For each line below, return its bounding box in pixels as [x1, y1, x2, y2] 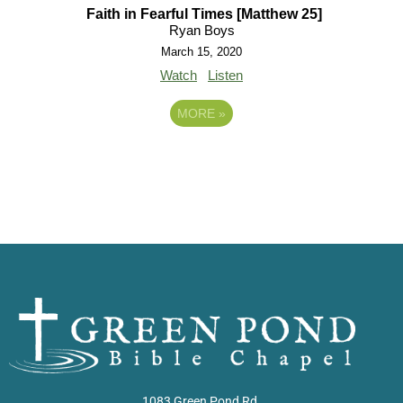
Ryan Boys [168, 22, 235, 39]
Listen [208, 67, 243, 84]
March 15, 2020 [161, 45, 242, 59]
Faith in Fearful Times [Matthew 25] [85, 6, 322, 22]
